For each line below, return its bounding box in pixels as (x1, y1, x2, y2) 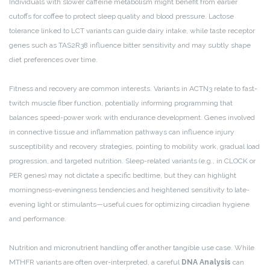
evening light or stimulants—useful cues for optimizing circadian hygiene (9, 200, 250, 209)
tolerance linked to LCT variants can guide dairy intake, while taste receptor (9, 27, 255, 36)
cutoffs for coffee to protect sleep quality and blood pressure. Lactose (9, 12, 234, 21)
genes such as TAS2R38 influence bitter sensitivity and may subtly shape (9, 41, 251, 50)
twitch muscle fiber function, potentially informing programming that (9, 99, 233, 108)
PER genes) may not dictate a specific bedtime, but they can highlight (9, 171, 236, 180)
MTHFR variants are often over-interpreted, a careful (9, 258, 181, 267)
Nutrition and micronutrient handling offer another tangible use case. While (9, 243, 254, 253)
